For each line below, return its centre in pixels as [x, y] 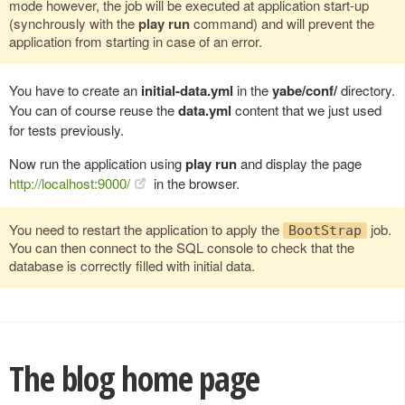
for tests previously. [66, 129]
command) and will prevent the [282, 23]
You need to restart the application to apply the [146, 229]
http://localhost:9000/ [70, 183]
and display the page [299, 163]
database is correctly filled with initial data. [132, 265]
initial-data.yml [187, 90]
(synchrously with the [74, 23]
